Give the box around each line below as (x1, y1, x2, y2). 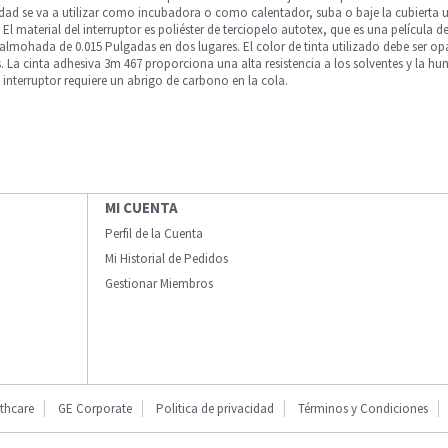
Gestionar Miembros (105, 275, 213, 292)
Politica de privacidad (156, 400, 274, 417)
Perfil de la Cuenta (105, 225, 203, 242)
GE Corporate (58, 400, 132, 417)
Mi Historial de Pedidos (105, 250, 228, 267)
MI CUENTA (105, 198, 178, 217)
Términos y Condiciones (298, 400, 428, 417)
